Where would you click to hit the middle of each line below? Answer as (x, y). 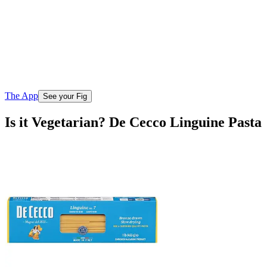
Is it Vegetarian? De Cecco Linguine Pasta (133, 122)
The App (21, 95)
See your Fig (65, 96)
